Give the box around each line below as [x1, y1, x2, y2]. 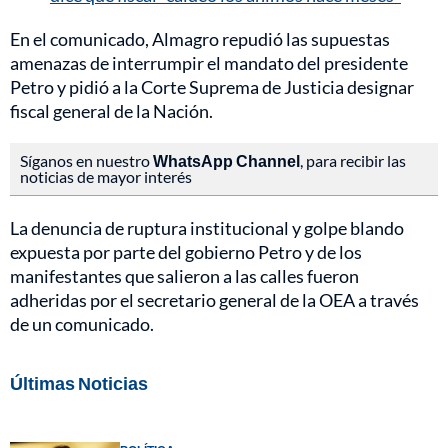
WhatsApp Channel [153, 150, 300, 170]
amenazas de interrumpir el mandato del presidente [10, 51, 408, 74]
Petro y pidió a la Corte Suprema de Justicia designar [10, 75, 414, 98]
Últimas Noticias [10, 371, 148, 394]
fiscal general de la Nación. [10, 99, 213, 122]
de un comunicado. [10, 312, 154, 335]
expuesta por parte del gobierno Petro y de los [10, 240, 362, 263]
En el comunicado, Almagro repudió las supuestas [10, 27, 390, 50]
